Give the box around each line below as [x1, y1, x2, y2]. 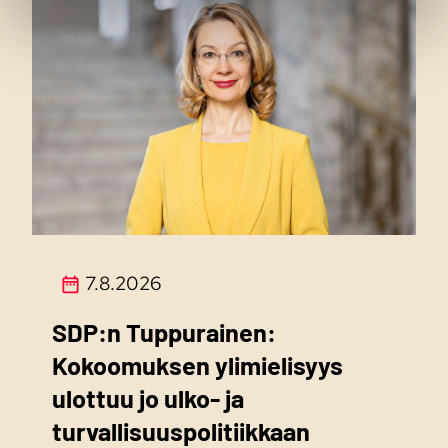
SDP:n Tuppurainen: [51, 317, 276, 348]
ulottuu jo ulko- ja [51, 383, 244, 414]
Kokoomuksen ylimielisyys [51, 350, 343, 381]
